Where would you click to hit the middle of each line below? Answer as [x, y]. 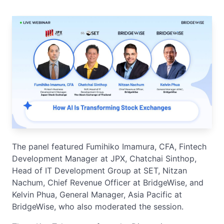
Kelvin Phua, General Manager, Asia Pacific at [97, 194]
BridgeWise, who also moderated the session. [98, 206]
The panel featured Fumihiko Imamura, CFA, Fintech [109, 146]
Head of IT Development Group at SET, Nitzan [99, 170]
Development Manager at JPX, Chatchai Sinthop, [104, 158]
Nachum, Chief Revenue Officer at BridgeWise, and [108, 182]
